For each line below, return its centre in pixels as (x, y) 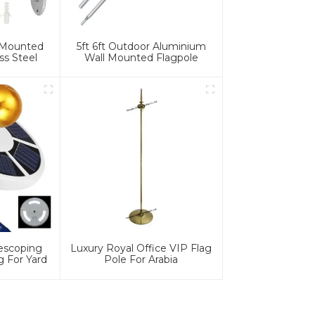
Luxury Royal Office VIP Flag (141, 248)
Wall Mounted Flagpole (141, 57)
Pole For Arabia (141, 259)
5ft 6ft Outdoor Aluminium (141, 46)
